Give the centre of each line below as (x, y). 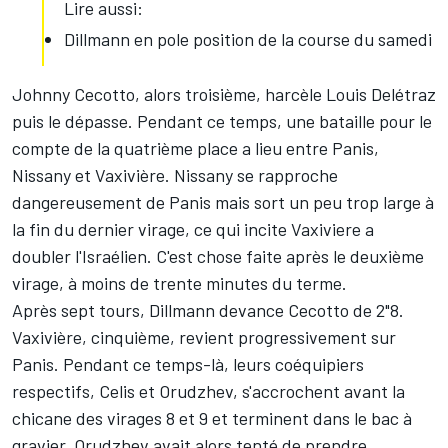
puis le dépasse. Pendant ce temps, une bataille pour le (222, 121)
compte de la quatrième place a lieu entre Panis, (195, 148)
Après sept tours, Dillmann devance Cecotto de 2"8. (208, 310)
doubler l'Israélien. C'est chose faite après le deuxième (218, 256)
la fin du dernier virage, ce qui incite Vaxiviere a (193, 229)
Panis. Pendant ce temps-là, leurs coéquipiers (188, 364)
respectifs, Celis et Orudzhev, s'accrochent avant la (208, 391)
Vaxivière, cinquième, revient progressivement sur (204, 337)
